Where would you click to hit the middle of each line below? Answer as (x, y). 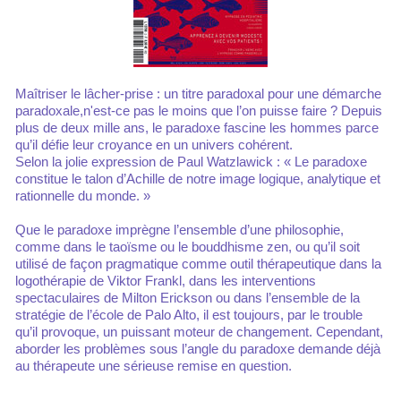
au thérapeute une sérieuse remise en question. (154, 366)
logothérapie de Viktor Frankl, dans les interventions (166, 281)
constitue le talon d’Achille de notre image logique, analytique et (198, 179)
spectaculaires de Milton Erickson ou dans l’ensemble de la (188, 298)
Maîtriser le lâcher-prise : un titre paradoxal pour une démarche (21, 94)
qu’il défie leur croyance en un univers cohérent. (154, 145)
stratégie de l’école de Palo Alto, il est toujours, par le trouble (189, 315)
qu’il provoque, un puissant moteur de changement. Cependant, (199, 332)
